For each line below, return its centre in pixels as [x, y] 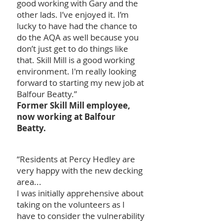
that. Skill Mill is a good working [76, 60]
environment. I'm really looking [76, 71]
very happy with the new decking [80, 170]
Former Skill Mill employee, [74, 105]
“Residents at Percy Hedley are [76, 159]
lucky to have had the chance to [77, 26]
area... [30, 182]
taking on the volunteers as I [71, 204]
